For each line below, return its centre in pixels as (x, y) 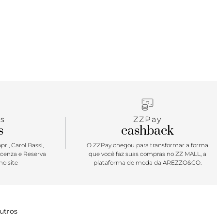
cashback (147, 131)
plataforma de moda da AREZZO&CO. (147, 163)
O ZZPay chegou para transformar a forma (147, 145)
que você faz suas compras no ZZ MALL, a (147, 154)
